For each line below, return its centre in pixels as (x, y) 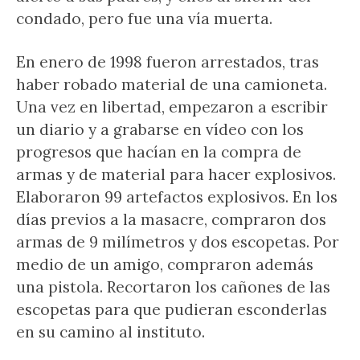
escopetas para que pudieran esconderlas (172, 309)
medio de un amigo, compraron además (165, 264)
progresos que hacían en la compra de (159, 152)
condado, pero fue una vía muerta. (144, 18)
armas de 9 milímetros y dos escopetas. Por (178, 242)
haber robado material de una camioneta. (172, 84)
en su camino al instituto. (110, 332)
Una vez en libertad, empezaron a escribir (172, 107)
